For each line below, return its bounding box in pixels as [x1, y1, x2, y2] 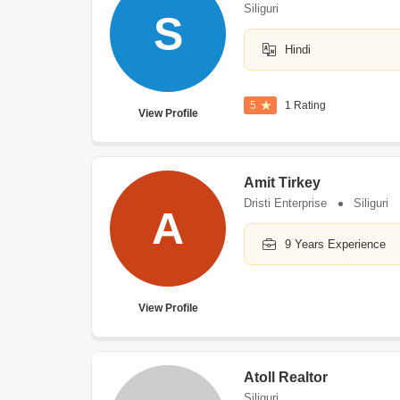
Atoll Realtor [244, 370, 328, 385]
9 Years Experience [285, 237, 386, 251]
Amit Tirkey [244, 175, 321, 190]
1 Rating [285, 99, 326, 112]
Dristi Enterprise [244, 196, 327, 210]
